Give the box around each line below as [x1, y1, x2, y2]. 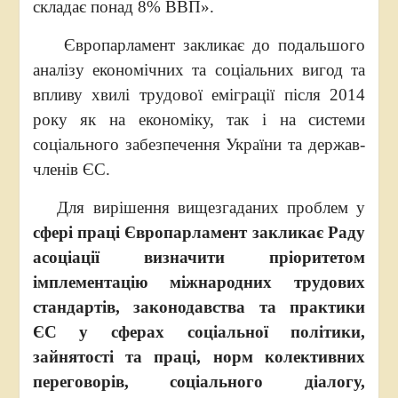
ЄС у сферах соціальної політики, [32, 322, 366, 341]
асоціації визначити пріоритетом [32, 248, 366, 267]
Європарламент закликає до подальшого [32, 36, 366, 54]
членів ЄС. [32, 160, 110, 179]
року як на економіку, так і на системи [32, 110, 366, 129]
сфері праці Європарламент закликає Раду [32, 223, 366, 242]
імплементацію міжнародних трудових [32, 273, 366, 291]
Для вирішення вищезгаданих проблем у [32, 198, 366, 217]
